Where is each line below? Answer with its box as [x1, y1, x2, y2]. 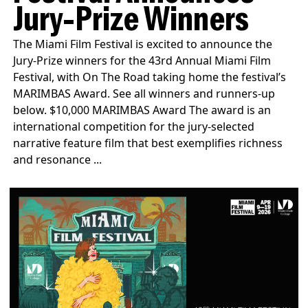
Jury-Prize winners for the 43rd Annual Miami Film [13, 52, 272, 68]
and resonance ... [13, 151, 102, 167]
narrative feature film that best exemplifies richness [13, 135, 283, 151]
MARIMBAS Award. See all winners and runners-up [13, 85, 276, 101]
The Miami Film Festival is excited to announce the [13, 36, 273, 52]
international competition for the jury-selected [13, 118, 255, 134]
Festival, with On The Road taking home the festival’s [13, 69, 287, 85]
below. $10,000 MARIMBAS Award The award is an [13, 102, 272, 118]
